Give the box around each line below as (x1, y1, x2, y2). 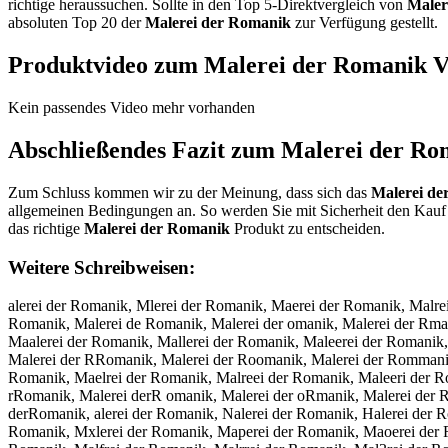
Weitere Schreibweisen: (8, 256, 195, 278)
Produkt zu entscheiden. (230, 220, 385, 238)
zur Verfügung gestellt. (291, 14, 438, 32)
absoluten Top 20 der (8, 14, 145, 32)
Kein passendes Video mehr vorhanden (8, 99, 255, 117)
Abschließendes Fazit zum (8, 137, 281, 164)
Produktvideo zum (8, 52, 204, 79)
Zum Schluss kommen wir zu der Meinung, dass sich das (8, 184, 371, 202)
